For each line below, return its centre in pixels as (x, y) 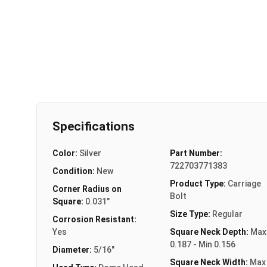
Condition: (74, 171)
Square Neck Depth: (210, 232)
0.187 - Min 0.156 (202, 244)
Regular (227, 214)
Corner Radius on (87, 189)
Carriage (244, 183)
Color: (66, 153)
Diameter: (73, 249)
